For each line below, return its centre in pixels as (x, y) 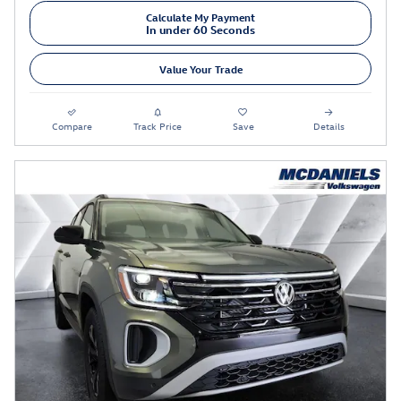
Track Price (158, 126)
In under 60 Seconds (200, 29)
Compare (73, 126)
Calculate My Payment (200, 17)
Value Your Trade (200, 68)
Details (328, 126)
